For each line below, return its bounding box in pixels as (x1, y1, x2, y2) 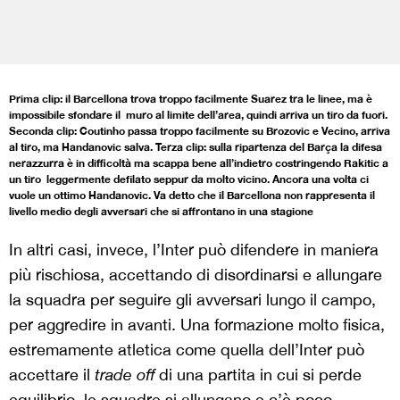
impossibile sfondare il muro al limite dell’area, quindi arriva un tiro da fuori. (9, 108, 387, 121)
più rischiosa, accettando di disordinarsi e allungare (9, 265, 382, 284)
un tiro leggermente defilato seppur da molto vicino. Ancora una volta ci (9, 172, 369, 186)
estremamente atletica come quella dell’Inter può (9, 340, 364, 359)
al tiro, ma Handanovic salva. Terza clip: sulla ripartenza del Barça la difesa (9, 140, 382, 154)
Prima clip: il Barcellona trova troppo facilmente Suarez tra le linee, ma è (9, 92, 372, 105)
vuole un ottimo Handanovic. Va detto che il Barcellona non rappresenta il (9, 188, 375, 202)
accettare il (9, 365, 95, 384)
